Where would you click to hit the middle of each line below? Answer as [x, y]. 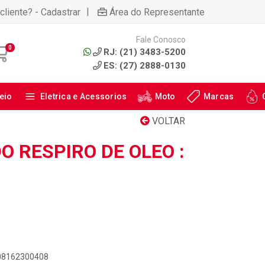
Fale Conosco [161, 39]
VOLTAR [167, 121]
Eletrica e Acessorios [83, 96]
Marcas [219, 96]
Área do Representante [157, 12]
